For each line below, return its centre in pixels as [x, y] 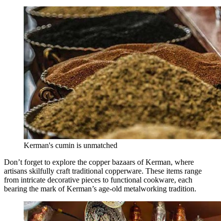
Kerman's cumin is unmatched [71, 146]
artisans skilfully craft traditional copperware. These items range [103, 171]
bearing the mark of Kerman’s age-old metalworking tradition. [100, 189]
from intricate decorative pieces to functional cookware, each [98, 180]
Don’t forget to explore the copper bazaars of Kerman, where [99, 162]
